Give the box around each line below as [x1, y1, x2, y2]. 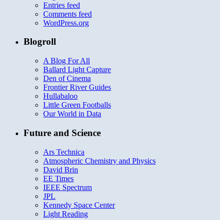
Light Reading [43, 209, 88, 218]
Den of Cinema [43, 74, 91, 83]
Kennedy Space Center [43, 200, 115, 209]
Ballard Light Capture [43, 65, 111, 74]
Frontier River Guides [43, 83, 111, 92]
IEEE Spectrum [43, 183, 92, 192]
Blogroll [24, 36, 56, 47]
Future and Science [24, 127, 101, 138]
